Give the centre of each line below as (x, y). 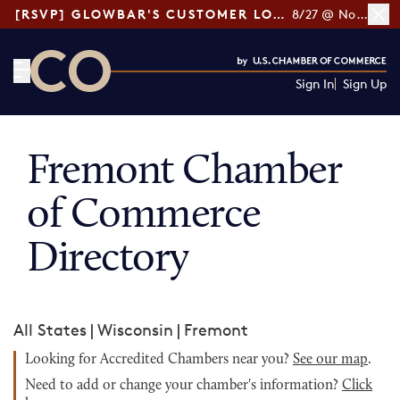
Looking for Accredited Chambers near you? (159, 360)
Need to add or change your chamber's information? (183, 386)
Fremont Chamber (184, 172)
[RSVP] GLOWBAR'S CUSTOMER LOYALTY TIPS (279, 14)
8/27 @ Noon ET (362, 14)
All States (50, 329)
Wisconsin (135, 329)
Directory (108, 260)
